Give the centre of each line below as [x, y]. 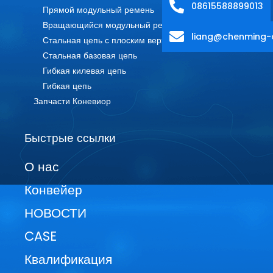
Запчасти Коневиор [72, 102]
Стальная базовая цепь [90, 56]
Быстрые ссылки [70, 138]
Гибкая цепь [67, 87]
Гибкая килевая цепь [84, 71]
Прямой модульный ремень [98, 10]
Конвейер [53, 190]
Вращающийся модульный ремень [113, 26]
